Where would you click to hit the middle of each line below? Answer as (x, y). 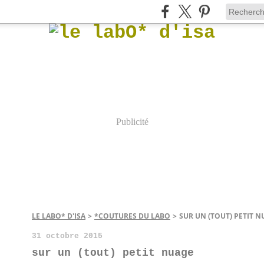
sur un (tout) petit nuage (113, 253)
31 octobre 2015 (67, 236)
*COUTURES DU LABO (132, 216)
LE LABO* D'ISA (59, 216)
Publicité (132, 122)
